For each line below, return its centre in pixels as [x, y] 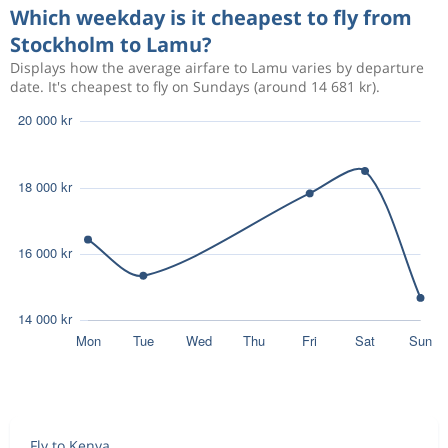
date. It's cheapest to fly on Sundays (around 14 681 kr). [195, 86]
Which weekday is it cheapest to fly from [211, 17]
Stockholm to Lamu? [111, 44]
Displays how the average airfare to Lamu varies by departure [217, 67]
